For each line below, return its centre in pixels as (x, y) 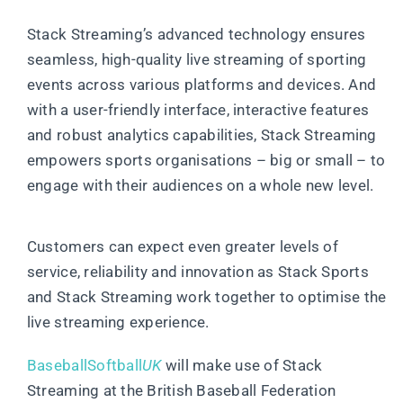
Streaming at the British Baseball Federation (181, 390)
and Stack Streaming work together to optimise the (206, 296)
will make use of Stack (242, 365)
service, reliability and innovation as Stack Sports (197, 271)
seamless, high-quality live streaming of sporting (197, 59)
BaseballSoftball (85, 365)
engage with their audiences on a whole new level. (200, 185)
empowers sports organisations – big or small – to (206, 160)
